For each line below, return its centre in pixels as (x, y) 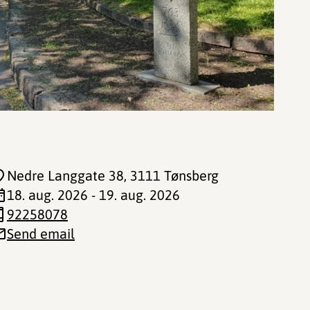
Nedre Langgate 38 (65, 175)
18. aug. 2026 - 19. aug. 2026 (93, 195)
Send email (41, 234)
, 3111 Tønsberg (171, 175)
